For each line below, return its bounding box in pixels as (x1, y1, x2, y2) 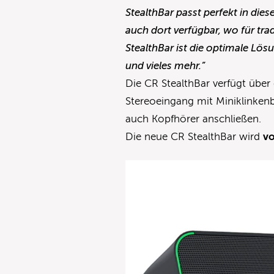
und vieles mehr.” (125, 59, 206, 72)
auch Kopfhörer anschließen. (125, 113, 262, 125)
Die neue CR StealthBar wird (125, 130, 264, 143)
